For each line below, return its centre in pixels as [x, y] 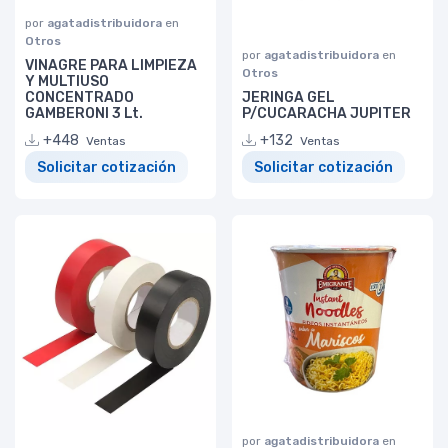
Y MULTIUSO [67, 81]
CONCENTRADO [79, 97]
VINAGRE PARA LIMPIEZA [111, 65]
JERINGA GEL [288, 97]
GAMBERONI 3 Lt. [84, 113]
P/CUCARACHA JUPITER [326, 113]
